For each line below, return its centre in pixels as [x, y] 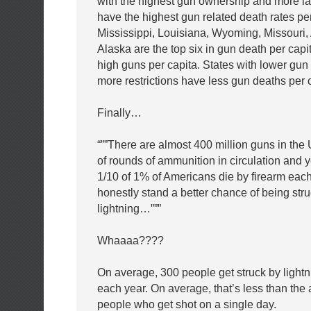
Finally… [119, 112]
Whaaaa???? [131, 240]
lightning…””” [129, 208]
